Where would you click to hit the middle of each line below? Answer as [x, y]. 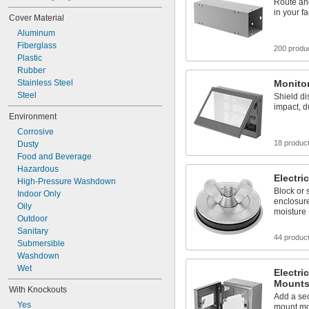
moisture [290, 212]
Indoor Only [39, 194]
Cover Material [37, 18]
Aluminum [36, 33]
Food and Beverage [54, 157]
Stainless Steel [45, 83]
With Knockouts [38, 290]
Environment [33, 117]
